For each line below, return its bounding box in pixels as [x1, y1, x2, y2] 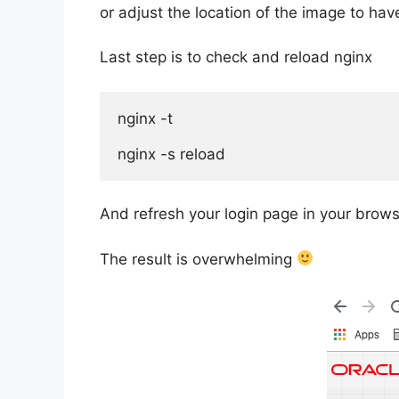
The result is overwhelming [100, 249, 297, 268]
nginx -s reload [118, 144, 225, 163]
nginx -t [118, 109, 173, 127]
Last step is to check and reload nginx [100, 48, 372, 67]
